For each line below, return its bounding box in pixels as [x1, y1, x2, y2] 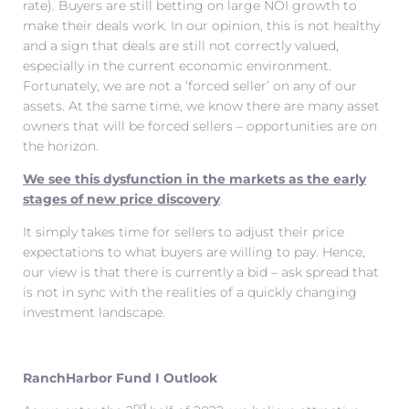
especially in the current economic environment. [23, 57, 331, 74]
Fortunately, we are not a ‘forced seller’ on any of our [23, 77, 357, 94]
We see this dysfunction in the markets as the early [23, 170, 366, 187]
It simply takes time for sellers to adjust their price [23, 223, 344, 240]
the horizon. [23, 137, 99, 154]
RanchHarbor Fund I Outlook [23, 369, 217, 386]
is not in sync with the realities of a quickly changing [23, 283, 357, 300]
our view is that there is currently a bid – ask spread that [23, 263, 379, 280]
